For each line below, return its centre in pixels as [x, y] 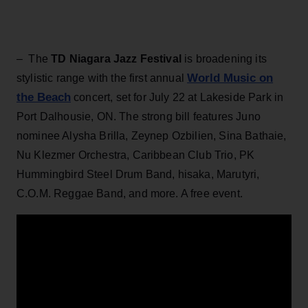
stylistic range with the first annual [102, 78]
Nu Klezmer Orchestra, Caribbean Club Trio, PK [136, 155]
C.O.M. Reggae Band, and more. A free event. [130, 193]
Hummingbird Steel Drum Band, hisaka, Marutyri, [138, 174]
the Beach [44, 97]
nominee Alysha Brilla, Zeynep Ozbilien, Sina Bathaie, [152, 135]
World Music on [230, 78]
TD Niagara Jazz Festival [116, 58]
